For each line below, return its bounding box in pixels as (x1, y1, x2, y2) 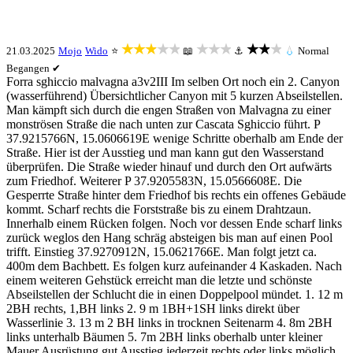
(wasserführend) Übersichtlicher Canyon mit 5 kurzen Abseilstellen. (6, 89, 343, 102)
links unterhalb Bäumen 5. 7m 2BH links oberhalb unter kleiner (6, 330, 322, 344)
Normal (295, 45, 329, 57)
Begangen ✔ (6, 62, 61, 74)
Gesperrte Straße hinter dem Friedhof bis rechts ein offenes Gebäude (6, 188, 346, 202)
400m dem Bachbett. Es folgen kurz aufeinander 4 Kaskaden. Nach (6, 259, 342, 273)
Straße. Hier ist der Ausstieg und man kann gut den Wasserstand (6, 146, 324, 159)
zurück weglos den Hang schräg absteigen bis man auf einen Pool (6, 231, 333, 244)
